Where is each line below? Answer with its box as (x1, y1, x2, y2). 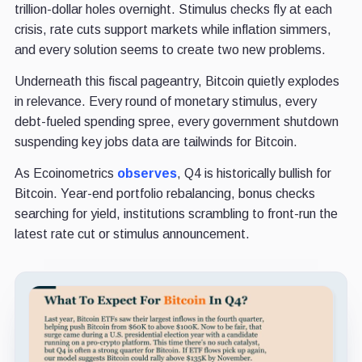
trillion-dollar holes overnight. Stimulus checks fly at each (14, 2, 332, 17)
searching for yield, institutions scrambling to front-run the (14, 207, 338, 221)
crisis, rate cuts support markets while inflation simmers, (14, 23, 331, 37)
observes (116, 166, 177, 181)
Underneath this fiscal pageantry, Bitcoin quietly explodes (14, 74, 339, 89)
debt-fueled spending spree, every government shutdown (14, 115, 339, 129)
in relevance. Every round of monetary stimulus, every (14, 95, 317, 109)
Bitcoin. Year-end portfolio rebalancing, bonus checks (14, 187, 315, 201)
